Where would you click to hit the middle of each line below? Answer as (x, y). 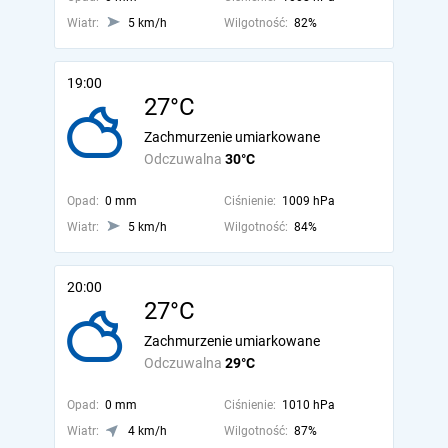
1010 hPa (308, 405)
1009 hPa (308, 201)
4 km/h (147, 431)
